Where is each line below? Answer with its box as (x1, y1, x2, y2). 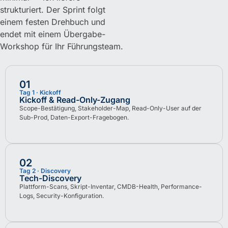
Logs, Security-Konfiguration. (19, 191, 104, 199)
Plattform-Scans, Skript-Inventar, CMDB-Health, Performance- (19, 182, 202, 190)
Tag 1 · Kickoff (19, 88, 61, 96)
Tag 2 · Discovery (19, 166, 71, 175)
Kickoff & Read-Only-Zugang (19, 94, 130, 105)
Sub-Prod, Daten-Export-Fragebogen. (19, 113, 129, 121)
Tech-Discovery (19, 173, 81, 183)
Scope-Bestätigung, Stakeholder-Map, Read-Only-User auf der (19, 104, 202, 112)
